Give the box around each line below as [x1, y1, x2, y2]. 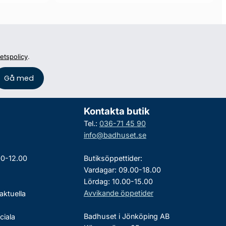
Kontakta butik [83, 105, 150, 117]
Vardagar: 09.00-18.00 [83, 165, 161, 174]
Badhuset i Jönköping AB [83, 211, 169, 220]
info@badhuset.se [83, 130, 146, 139]
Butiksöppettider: [83, 153, 142, 162]
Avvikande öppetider [83, 188, 153, 197]
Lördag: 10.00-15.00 [83, 177, 153, 186]
